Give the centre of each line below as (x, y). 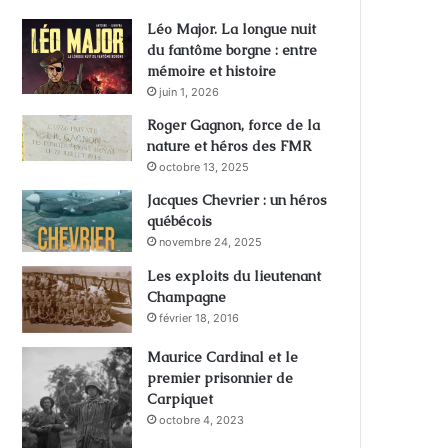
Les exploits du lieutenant (234, 275)
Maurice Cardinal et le (223, 356)
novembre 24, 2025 (211, 241)
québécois (180, 220)
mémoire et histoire (212, 70)
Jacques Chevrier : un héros (237, 199)
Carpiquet (180, 398)
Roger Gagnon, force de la (234, 124)
